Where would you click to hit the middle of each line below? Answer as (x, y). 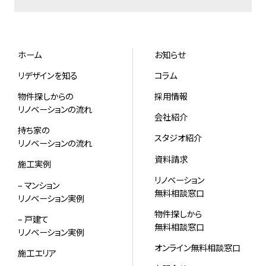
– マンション (38, 185)
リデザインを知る (47, 75)
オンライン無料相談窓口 (197, 247)
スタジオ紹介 (178, 138)
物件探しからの (45, 96)
